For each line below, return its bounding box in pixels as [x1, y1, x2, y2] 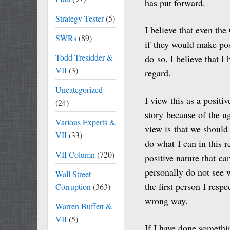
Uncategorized [55, 84, 103, 95]
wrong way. [145, 195, 188, 207]
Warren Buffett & [55, 201, 112, 212]
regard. [145, 67, 171, 79]
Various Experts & [55, 117, 116, 127]
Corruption [55, 181, 91, 192]
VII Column [55, 149, 95, 160]
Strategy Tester [55, 13, 104, 24]
